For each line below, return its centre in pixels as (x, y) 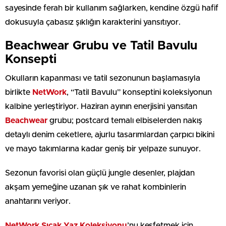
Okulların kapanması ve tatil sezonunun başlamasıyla (103, 78)
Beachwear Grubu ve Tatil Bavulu (101, 46)
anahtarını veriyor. (38, 202)
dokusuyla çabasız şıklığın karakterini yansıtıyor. (93, 22)
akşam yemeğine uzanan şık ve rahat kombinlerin (96, 187)
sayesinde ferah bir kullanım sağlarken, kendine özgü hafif (112, 8)
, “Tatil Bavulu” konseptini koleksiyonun (139, 93)
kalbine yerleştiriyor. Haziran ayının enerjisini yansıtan (101, 107)
